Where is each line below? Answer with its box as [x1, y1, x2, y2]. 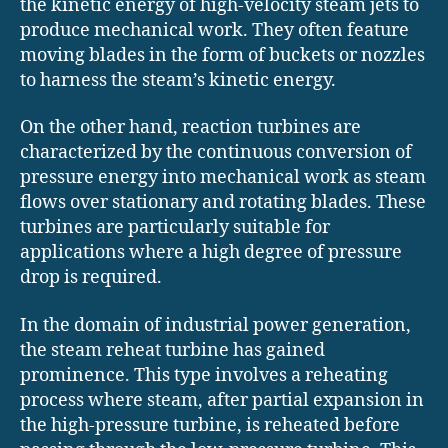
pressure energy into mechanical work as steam [20, 166, 426, 190]
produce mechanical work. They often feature [20, 18, 409, 42]
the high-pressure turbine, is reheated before [20, 413, 400, 437]
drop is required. [20, 266, 162, 290]
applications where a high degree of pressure [20, 241, 402, 265]
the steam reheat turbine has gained [20, 338, 325, 362]
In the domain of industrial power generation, [20, 313, 411, 337]
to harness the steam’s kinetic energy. [20, 68, 336, 92]
